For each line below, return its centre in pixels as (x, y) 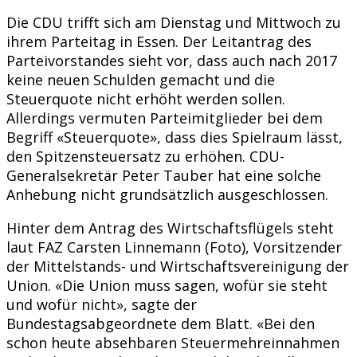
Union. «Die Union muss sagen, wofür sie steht (167, 285)
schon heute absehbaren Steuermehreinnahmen (173, 342)
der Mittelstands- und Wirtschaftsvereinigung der (178, 266)
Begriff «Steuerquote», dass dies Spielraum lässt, (175, 137)
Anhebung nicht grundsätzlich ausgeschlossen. (167, 194)
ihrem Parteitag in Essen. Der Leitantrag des (159, 41)
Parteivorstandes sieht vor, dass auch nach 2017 (172, 60)
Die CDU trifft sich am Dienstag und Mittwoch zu (174, 22)
